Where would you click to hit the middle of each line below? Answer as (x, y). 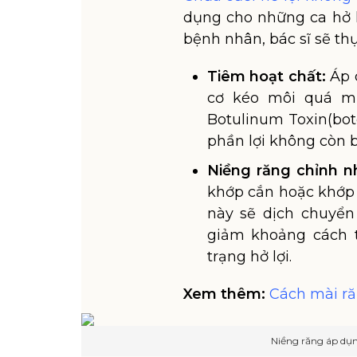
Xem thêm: (224, 294)
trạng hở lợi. (249, 257)
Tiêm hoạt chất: (266, 76)
